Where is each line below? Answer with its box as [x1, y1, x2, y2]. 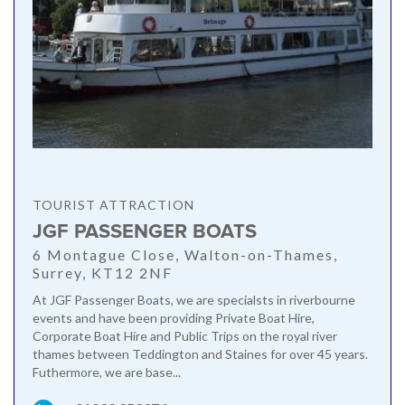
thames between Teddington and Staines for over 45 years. [33, 345, 368, 362]
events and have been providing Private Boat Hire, [33, 309, 315, 325]
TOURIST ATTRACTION [33, 196, 194, 212]
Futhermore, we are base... [33, 363, 181, 380]
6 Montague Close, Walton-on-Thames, [33, 245, 338, 263]
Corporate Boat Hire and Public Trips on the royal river [33, 327, 337, 344]
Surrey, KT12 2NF [33, 263, 173, 281]
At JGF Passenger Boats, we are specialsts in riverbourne [33, 291, 355, 307]
